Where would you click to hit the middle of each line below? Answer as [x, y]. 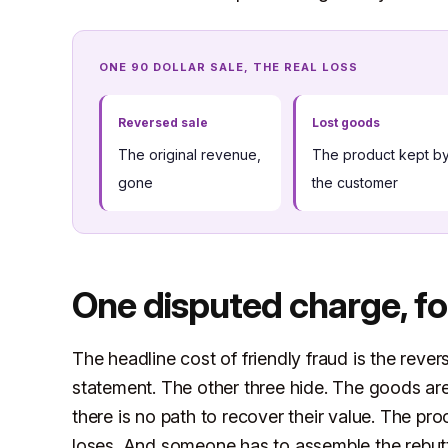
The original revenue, [189, 155]
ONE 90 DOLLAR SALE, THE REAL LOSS [228, 67]
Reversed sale [163, 123]
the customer [354, 183]
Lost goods [345, 123]
